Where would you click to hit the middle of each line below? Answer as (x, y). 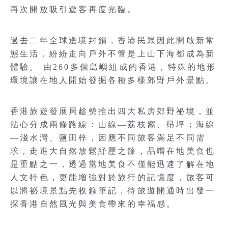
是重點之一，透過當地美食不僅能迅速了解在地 (113, 164)
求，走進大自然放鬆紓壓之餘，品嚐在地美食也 (113, 151)
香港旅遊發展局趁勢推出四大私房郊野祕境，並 (113, 111)
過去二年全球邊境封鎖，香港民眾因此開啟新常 (113, 40)
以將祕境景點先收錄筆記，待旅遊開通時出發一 (113, 191)
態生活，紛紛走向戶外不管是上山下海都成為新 (113, 54)
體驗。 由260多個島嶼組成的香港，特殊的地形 (113, 67)
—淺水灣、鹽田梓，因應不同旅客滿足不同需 (108, 138)
